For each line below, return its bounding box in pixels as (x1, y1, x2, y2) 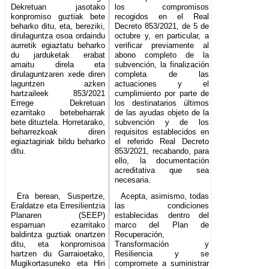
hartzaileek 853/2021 (11, 89, 106, 98)
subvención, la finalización (115, 60, 210, 70)
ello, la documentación (115, 156, 210, 166)
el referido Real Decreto (115, 137, 210, 147)
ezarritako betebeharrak (11, 108, 106, 118)
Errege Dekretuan (11, 98, 106, 108)
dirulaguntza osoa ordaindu (11, 31, 106, 41)
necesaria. (115, 175, 151, 185)
